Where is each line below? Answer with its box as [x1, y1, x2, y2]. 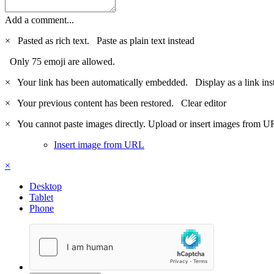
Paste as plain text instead [97, 35, 194, 46]
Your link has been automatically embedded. [13, 77, 195, 88]
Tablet [29, 192, 53, 203]
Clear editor [181, 98, 226, 109]
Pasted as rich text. [13, 35, 97, 46]
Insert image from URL [54, 139, 144, 150]
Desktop [29, 181, 62, 192]
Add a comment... [5, 15, 74, 26]
